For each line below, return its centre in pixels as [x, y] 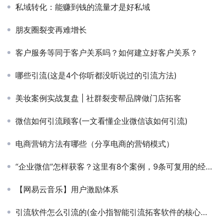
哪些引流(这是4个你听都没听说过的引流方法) [96, 76]
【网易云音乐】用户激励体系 [67, 190]
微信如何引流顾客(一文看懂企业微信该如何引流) [102, 121]
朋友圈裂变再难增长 [51, 30]
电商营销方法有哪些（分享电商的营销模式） [95, 144]
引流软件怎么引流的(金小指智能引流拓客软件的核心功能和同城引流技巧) [108, 212]
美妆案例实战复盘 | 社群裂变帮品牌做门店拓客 [98, 98]
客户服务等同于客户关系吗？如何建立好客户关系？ [107, 53]
